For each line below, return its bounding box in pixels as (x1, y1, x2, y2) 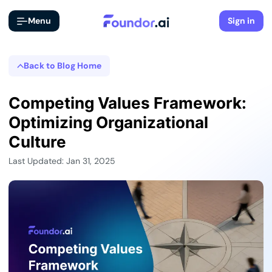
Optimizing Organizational (8, 113, 208, 132)
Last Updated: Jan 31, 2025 (8, 155, 115, 167)
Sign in (228, 15, 255, 26)
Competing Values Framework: (8, 93, 246, 112)
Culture (8, 132, 66, 151)
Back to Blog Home (24, 60, 102, 71)
